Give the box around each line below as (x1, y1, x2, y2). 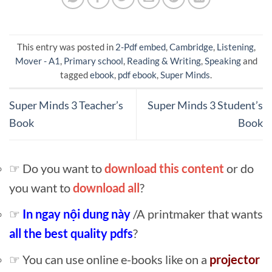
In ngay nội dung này (22, 206, 133, 222)
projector (209, 252, 260, 267)
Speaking (204, 55, 241, 66)
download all (73, 180, 140, 195)
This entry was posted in (16, 41, 115, 52)
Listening (216, 41, 254, 52)
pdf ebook (118, 69, 157, 80)
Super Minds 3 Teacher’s (9, 98, 123, 112)
